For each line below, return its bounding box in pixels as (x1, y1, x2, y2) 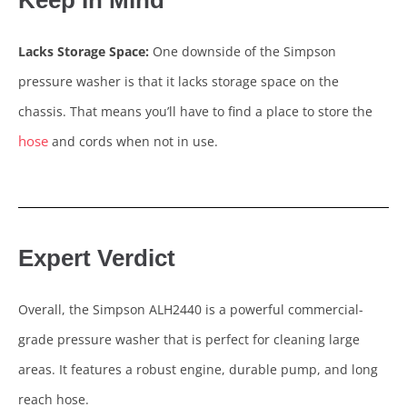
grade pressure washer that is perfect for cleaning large (18, 331, 360, 349)
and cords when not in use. (48, 133, 218, 151)
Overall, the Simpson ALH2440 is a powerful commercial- (18, 301, 363, 319)
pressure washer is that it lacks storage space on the (18, 73, 339, 91)
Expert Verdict (18, 244, 175, 273)
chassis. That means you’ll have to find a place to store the (18, 103, 372, 121)
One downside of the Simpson (149, 43, 336, 61)
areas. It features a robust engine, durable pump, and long (18, 361, 378, 379)
